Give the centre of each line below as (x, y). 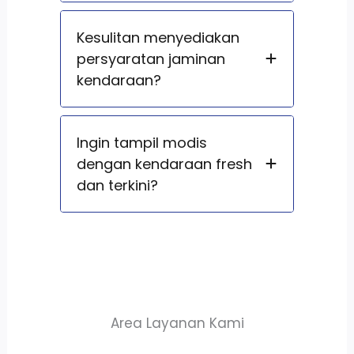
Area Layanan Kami (177, 323)
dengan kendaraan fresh (164, 164)
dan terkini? (117, 185)
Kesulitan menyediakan (158, 37)
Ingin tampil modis (141, 142)
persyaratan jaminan (151, 58)
